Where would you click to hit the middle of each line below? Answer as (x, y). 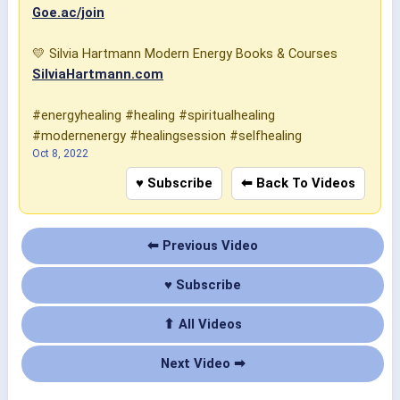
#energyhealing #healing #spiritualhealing (154, 116)
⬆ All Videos (203, 325)
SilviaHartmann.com (98, 75)
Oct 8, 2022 (60, 154)
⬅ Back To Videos (298, 183)
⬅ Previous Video (203, 246)
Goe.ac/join (68, 13)
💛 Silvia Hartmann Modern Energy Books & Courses (185, 54)
